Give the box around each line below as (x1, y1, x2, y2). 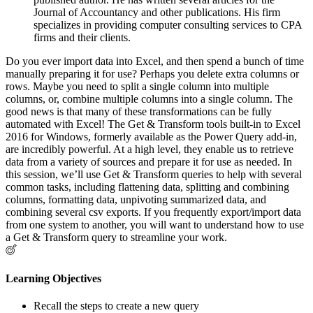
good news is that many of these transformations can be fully (6, 105, 272, 118)
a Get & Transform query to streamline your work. (6, 231, 227, 244)
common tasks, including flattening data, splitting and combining (6, 181, 289, 194)
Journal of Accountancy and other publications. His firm (34, 6, 280, 19)
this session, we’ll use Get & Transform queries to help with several (6, 168, 302, 181)
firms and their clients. (34, 31, 131, 44)
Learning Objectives (6, 272, 101, 284)
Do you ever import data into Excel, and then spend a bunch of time (6, 55, 304, 68)
